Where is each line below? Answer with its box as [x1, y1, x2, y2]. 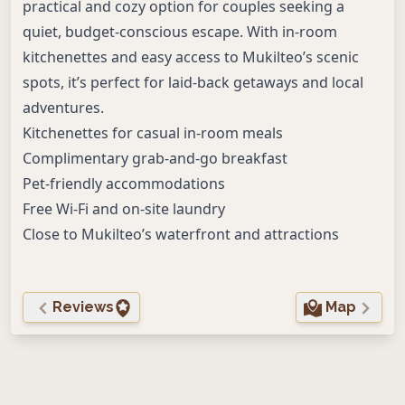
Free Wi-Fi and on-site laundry [23, 199, 225, 219]
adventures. [23, 98, 104, 118]
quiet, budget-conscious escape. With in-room [23, 22, 337, 42]
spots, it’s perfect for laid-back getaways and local [23, 72, 363, 92]
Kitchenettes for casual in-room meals [23, 123, 283, 143]
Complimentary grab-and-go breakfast [23, 148, 287, 168]
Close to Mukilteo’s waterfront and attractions [23, 224, 339, 244]
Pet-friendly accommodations [23, 174, 225, 193]
